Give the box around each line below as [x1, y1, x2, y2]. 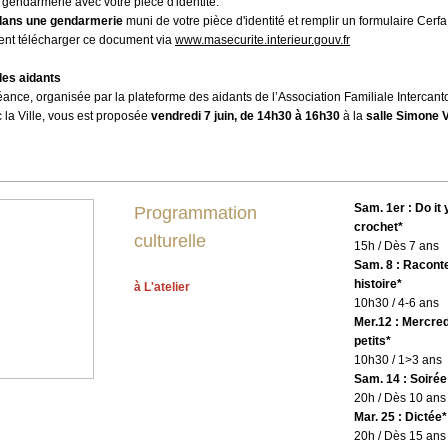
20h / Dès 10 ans [354, 391, 446, 405]
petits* [354, 334, 391, 348]
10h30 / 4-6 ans [354, 296, 439, 310]
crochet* [354, 220, 403, 234]
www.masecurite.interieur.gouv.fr [175, 33, 350, 48]
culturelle [134, 231, 206, 251]
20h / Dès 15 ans [354, 429, 446, 443]
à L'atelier [134, 280, 190, 295]
